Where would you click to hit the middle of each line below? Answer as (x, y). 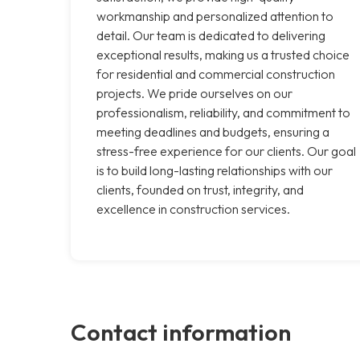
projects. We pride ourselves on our (194, 93)
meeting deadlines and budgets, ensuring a (213, 131)
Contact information (181, 331)
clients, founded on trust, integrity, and (200, 189)
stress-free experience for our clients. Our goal (226, 151)
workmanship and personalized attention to (215, 16)
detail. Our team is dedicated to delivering (211, 35)
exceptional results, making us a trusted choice (223, 54)
